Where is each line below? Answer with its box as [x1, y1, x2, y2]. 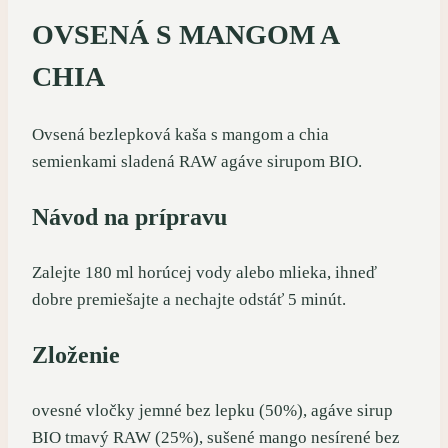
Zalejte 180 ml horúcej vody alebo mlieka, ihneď [32, 262, 377, 282]
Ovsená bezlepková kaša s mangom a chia [32, 124, 329, 144]
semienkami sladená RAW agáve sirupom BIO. [32, 151, 362, 171]
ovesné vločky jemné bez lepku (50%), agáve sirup [32, 400, 393, 420]
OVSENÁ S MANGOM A [32, 18, 338, 50]
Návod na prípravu [32, 203, 227, 230]
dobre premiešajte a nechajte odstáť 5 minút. [32, 289, 346, 309]
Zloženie [32, 341, 120, 368]
